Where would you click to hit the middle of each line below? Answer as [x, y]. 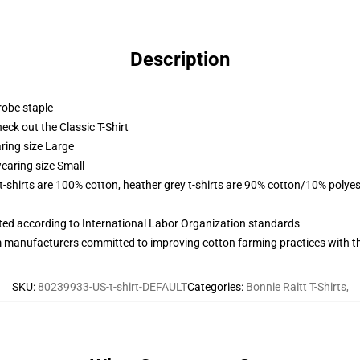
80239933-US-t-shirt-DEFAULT [112, 287]
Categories [214, 287]
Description [180, 59]
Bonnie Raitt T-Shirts [296, 287]
